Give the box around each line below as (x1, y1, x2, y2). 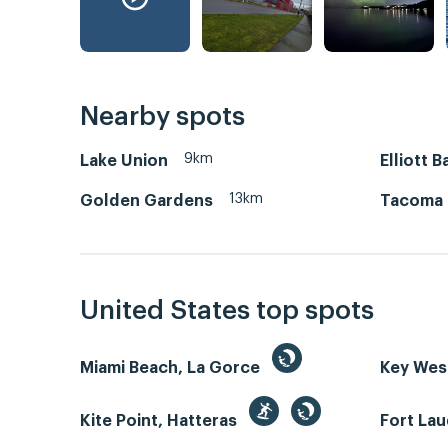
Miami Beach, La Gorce (80, 360, 264, 377)
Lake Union (80, 152, 168, 169)
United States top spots (80, 298, 374, 325)
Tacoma (380, 192, 443, 209)
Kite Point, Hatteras (80, 413, 241, 430)
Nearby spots (80, 103, 245, 130)
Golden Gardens (80, 192, 213, 209)
